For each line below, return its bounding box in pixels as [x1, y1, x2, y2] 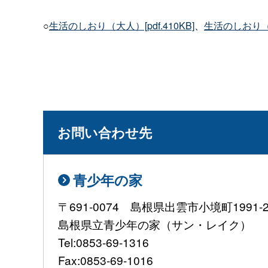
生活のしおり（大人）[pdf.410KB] [49, 18, 194, 32]
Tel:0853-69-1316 [58, 234, 160, 251]
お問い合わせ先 [57, 122, 152, 142]
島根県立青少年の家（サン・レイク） [58, 216, 251, 233]
